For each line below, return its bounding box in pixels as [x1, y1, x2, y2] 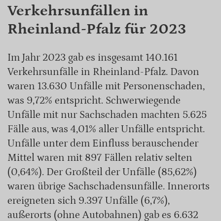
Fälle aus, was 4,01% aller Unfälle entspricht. [7, 123, 205, 135]
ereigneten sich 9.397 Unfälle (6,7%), [7, 194, 170, 207]
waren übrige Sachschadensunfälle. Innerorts [7, 180, 210, 192]
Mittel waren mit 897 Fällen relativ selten [7, 151, 192, 164]
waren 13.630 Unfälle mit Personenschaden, [7, 80, 205, 92]
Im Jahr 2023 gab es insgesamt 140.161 [7, 51, 178, 64]
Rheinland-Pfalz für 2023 [7, 20, 186, 37]
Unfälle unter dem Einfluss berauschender [7, 137, 198, 149]
